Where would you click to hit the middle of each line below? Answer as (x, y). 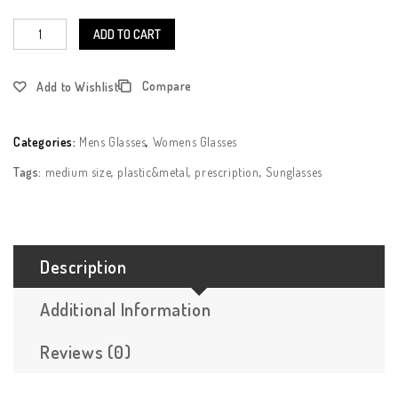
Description (84, 267)
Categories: (47, 142)
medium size (78, 172)
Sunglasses (294, 172)
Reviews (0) (86, 352)
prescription (227, 172)
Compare (167, 86)
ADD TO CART (127, 35)
